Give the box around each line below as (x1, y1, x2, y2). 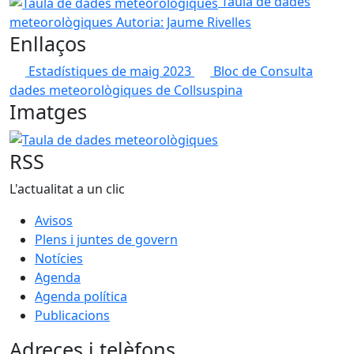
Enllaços (9, 29, 86, 57)
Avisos (35, 212, 73, 230)
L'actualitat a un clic (9, 180, 125, 198)
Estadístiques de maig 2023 (28, 62, 194, 80)
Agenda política (35, 288, 127, 306)
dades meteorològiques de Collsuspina (9, 81, 243, 99)
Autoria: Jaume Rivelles (116, 13, 251, 31)
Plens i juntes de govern (35, 231, 178, 249)
